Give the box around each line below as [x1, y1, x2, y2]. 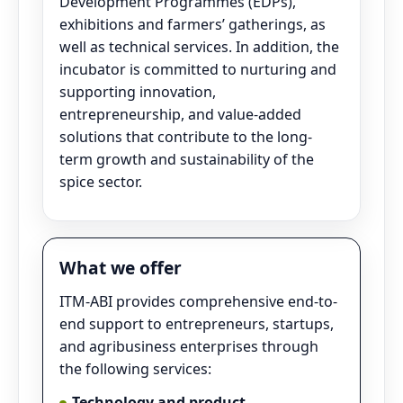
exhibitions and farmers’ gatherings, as [59, 14, 326, 34]
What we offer [59, 255, 182, 280]
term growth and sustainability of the [59, 149, 314, 169]
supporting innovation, [59, 82, 216, 102]
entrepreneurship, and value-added [59, 104, 301, 124]
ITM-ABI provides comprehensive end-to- [59, 291, 337, 311]
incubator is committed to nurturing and [59, 59, 336, 79]
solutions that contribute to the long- [59, 127, 312, 147]
